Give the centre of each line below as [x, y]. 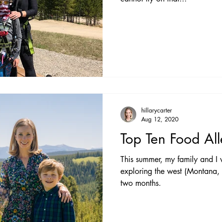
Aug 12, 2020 [160, 119]
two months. [141, 183]
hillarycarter [157, 110]
